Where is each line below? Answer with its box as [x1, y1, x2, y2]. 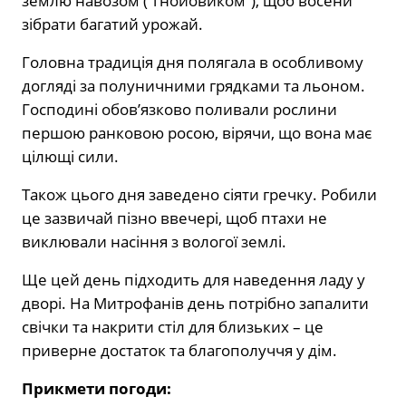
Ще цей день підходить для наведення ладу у [22, 268, 365, 290]
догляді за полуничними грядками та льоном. [22, 74, 365, 96]
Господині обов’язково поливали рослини [22, 98, 337, 120]
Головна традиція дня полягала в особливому [22, 51, 363, 72]
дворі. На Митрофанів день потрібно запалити [22, 292, 369, 314]
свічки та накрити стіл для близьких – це [22, 315, 324, 337]
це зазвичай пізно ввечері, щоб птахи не [22, 207, 327, 228]
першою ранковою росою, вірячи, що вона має [22, 121, 372, 143]
